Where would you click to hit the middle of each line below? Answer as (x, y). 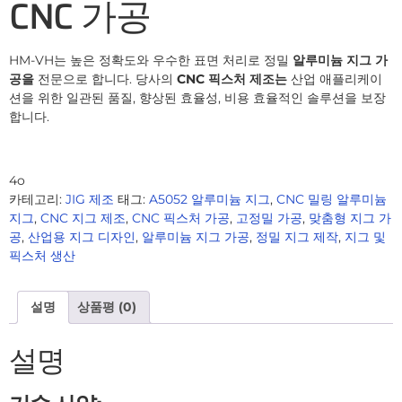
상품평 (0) (107, 306)
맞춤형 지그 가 (350, 218)
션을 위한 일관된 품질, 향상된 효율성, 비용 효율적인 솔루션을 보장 (197, 98)
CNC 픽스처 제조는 (232, 79)
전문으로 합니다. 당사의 (105, 79)
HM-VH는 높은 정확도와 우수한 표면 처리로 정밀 (151, 61)
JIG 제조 (90, 199)
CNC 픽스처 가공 (181, 218)
